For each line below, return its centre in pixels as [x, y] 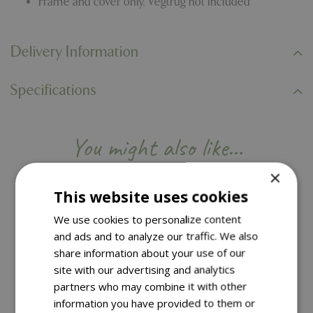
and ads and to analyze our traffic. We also [156, 235]
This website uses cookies [151, 196]
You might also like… [156, 147]
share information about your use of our [150, 252]
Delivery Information [75, 52]
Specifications [53, 90]
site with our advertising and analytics [145, 269]
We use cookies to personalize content [148, 219]
